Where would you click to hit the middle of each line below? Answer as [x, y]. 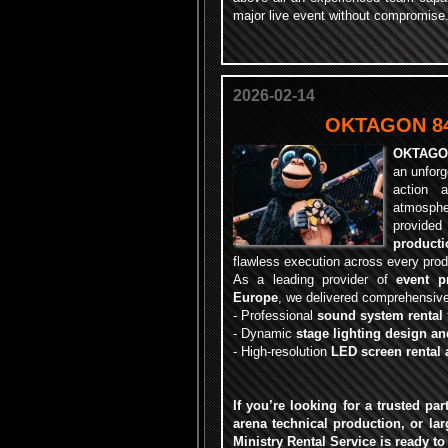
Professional [279, 315]
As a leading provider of [315, 279]
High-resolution [286, 351]
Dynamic [268, 333]
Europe [255, 297]
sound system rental [380, 315]
